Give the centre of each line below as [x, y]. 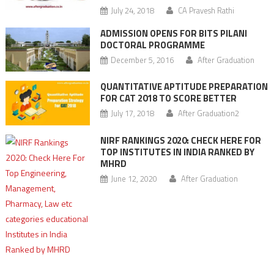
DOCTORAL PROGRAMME [152, 45]
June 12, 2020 [134, 178]
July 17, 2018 [132, 113]
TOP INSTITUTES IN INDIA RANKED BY [177, 152]
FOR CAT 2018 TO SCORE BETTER [168, 98]
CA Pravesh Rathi [206, 11]
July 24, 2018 [132, 11]
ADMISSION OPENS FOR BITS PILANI [173, 34]
